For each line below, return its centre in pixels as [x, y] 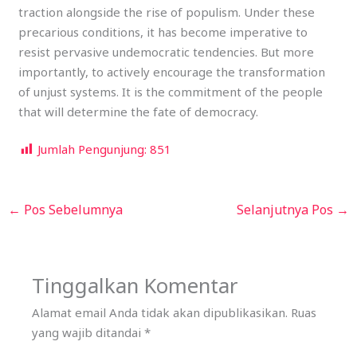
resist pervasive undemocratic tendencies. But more [167, 52]
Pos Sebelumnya [72, 210]
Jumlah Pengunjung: [92, 149]
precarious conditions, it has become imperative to [163, 32]
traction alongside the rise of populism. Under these [167, 12]
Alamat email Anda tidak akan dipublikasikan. [160, 313]
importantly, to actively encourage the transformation [172, 72]
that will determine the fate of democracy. [139, 112]
